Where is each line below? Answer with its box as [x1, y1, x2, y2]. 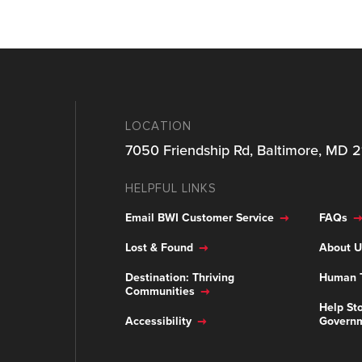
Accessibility [125, 313, 192, 329]
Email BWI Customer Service [125, 209, 275, 225]
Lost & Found [125, 239, 194, 255]
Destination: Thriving [125, 269, 235, 285]
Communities [125, 283, 196, 299]
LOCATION [125, 120, 192, 133]
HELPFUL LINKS [125, 183, 217, 195]
